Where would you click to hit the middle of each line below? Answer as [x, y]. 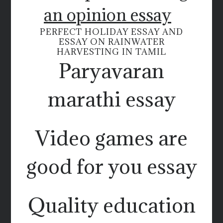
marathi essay [111, 99]
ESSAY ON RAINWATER [111, 42]
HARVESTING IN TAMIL [111, 52]
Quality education [111, 205]
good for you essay [111, 166]
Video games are [111, 138]
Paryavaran [111, 70]
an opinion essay [108, 14]
